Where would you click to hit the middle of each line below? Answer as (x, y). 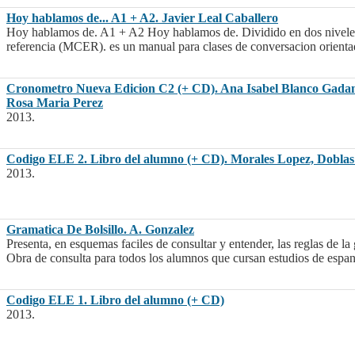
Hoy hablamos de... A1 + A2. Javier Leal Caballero (142, 18)
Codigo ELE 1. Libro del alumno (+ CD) (115, 300)
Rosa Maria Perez (55, 103)
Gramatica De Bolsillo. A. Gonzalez (100, 230)
